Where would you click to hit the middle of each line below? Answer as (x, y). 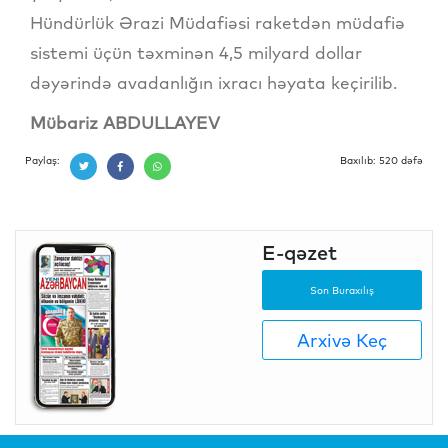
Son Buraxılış (342, 290)
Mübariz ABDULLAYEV (125, 123)
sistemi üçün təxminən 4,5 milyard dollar (196, 53)
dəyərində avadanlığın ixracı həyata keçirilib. (213, 83)
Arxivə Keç (342, 340)
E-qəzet (299, 253)
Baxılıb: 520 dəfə (381, 161)
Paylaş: (42, 161)
